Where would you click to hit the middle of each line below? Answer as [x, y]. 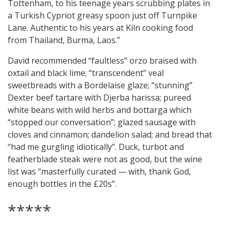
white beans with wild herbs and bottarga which [100, 110]
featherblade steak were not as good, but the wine [105, 159]
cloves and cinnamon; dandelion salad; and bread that [110, 135]
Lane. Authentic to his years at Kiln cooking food [100, 28]
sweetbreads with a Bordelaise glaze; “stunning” [100, 85]
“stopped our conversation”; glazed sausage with [102, 122]
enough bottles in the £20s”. [62, 184]
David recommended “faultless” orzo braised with [102, 61]
